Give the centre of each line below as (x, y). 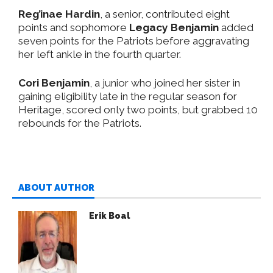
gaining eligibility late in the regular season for (128, 96)
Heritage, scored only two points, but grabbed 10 (138, 109)
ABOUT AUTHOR (56, 187)
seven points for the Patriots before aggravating (134, 41)
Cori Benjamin (54, 83)
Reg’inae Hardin (59, 14)
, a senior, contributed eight (165, 14)
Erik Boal (109, 215)
